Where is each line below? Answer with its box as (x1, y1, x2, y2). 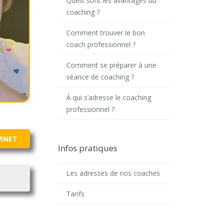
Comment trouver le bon (66, 27, 145, 37)
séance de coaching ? (66, 72, 134, 82)
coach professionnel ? (66, 39, 136, 49)
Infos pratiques (58, 142, 117, 154)
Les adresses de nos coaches (66, 168, 160, 178)
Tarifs (66, 189, 84, 199)
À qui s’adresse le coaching (66, 92, 151, 102)
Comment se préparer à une (66, 60, 156, 70)
